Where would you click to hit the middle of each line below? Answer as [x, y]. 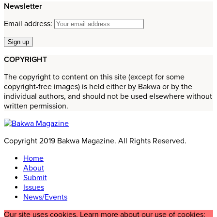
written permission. [36, 106]
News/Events [45, 197]
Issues [34, 187]
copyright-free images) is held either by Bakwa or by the [98, 86]
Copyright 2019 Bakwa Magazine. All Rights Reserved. [95, 141]
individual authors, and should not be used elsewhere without [108, 96]
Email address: [29, 23]
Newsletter [23, 6]
